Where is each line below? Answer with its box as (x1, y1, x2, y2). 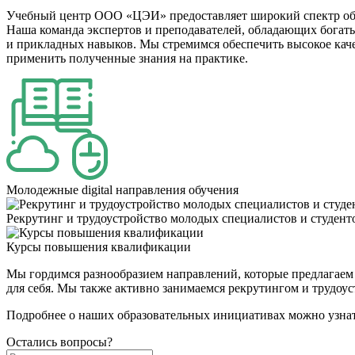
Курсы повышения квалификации (6, 239, 191, 254)
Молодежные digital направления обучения (6, 182, 239, 197)
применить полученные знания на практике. (6, 51, 248, 65)
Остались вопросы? (6, 334, 113, 349)
